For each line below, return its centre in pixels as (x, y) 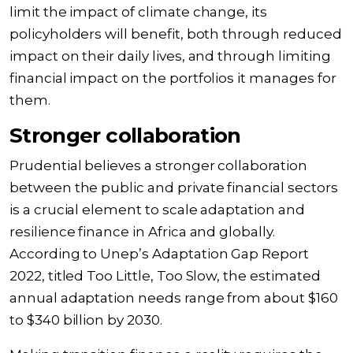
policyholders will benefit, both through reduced (176, 34)
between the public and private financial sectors (174, 188)
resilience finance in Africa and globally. (142, 232)
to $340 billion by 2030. (86, 320)
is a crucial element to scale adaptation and (157, 210)
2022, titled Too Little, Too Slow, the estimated (165, 276)
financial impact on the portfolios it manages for (173, 78)
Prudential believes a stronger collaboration (158, 165)
